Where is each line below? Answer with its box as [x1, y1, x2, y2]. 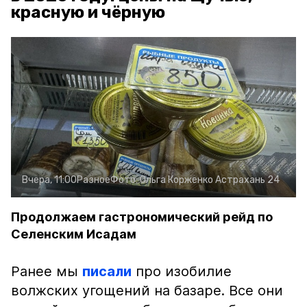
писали [82, 263, 132, 280]
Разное [77, 174, 110, 186]
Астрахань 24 [215, 174, 280, 186]
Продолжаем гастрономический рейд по [11, 210, 273, 224]
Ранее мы [11, 263, 82, 280]
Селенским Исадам [11, 227, 136, 241]
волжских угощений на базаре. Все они [11, 282, 283, 299]
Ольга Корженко [140, 174, 213, 186]
